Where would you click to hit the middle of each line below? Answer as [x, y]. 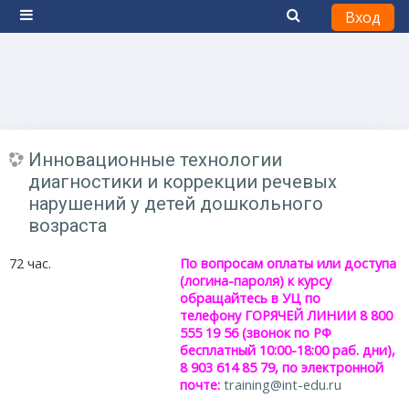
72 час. [30, 263]
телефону [213, 315]
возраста [68, 225]
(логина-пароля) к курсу [256, 281]
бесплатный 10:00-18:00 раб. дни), [288, 350]
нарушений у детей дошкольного [176, 204]
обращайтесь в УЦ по [251, 298]
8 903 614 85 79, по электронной [282, 367]
